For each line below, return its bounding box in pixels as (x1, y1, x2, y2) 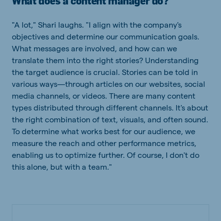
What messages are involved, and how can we (12, 43, 177, 53)
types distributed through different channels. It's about (12, 103, 208, 112)
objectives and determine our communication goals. (12, 32, 199, 41)
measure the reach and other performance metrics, (12, 138, 196, 148)
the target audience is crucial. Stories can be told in (12, 67, 198, 77)
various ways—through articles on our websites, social (12, 79, 205, 89)
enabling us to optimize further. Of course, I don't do (12, 150, 199, 160)
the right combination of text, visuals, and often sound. (12, 114, 208, 124)
